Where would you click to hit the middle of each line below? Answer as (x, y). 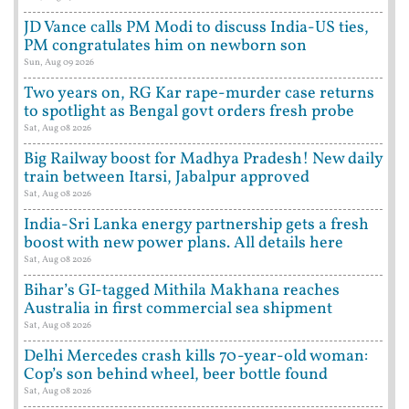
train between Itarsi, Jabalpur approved (167, 177)
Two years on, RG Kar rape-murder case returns (199, 93)
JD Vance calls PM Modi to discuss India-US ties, (196, 27)
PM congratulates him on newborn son (165, 46)
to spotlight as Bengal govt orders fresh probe (189, 111)
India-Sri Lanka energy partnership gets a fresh (196, 225)
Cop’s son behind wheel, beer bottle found (176, 374)
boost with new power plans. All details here (184, 243)
